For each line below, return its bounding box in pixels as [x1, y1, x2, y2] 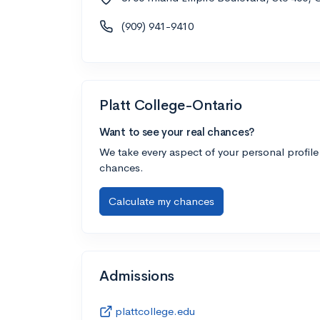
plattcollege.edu [115, 304, 195, 318]
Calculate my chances [109, 194, 214, 208]
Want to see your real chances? [99, 124, 254, 139]
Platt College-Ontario [99, 96, 242, 114]
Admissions [99, 266, 174, 285]
